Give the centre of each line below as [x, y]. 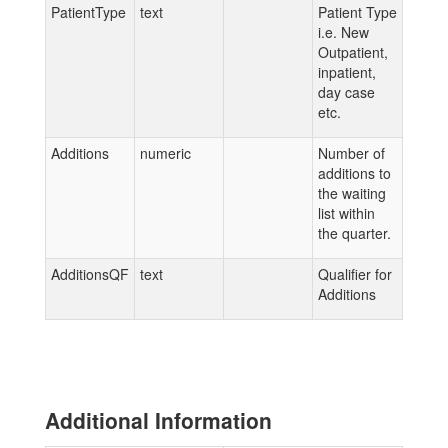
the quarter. [354, 233]
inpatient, [347, 72]
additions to [354, 173]
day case [346, 92]
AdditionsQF [90, 274]
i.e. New [343, 32]
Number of [351, 153]
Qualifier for [355, 274]
